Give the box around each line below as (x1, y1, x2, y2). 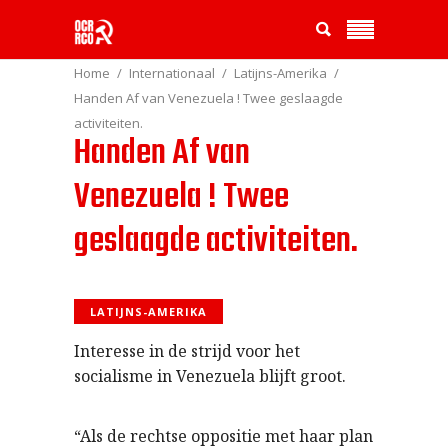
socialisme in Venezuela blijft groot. (74, 365, 346, 387)
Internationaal (129, 64, 215, 83)
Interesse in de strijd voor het (74, 340, 300, 362)
